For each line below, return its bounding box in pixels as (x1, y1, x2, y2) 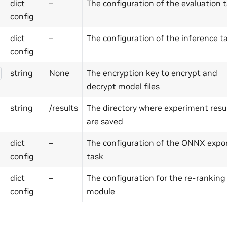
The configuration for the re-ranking (87, 172, 225, 183)
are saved (87, 116, 123, 126)
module (87, 185, 115, 196)
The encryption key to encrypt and (87, 67, 217, 78)
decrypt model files (87, 81, 160, 91)
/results (49, 102, 78, 113)
